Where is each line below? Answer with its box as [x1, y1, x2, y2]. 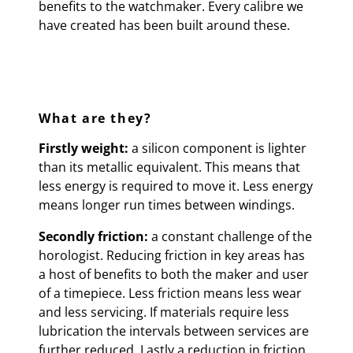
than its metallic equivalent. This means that [39, 158, 300, 176]
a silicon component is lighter [128, 139, 307, 157]
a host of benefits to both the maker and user [39, 266, 309, 283]
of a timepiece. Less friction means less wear [39, 284, 302, 302]
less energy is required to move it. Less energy [39, 177, 313, 195]
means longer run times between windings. [39, 196, 295, 214]
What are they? [39, 110, 152, 127]
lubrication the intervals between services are [39, 322, 309, 340]
